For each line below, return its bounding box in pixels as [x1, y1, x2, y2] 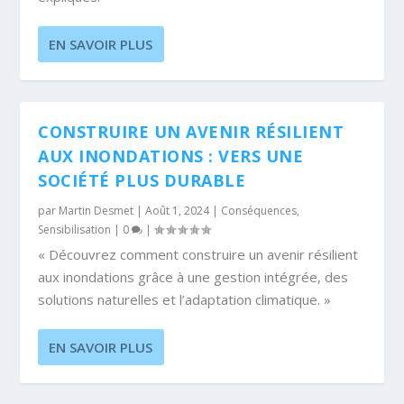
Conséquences [221, 202, 298, 218]
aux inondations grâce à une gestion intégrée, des [38, 267, 349, 286]
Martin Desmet [59, 202, 134, 218]
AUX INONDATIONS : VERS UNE [38, 144, 304, 167]
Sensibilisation [38, 221, 112, 237]
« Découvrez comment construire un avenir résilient [38, 244, 359, 263]
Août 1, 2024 [145, 202, 210, 218]
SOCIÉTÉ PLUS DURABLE [38, 169, 246, 191]
